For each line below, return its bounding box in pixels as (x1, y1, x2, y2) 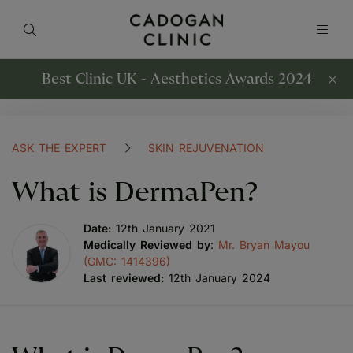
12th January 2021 (116, 221, 215, 235)
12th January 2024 (164, 271, 270, 284)
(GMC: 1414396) (84, 255, 170, 268)
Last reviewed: (84, 271, 164, 284)
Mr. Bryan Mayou (218, 238, 310, 251)
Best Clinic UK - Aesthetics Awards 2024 (41, 72, 312, 87)
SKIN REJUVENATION (148, 141, 264, 154)
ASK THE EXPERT (12, 141, 106, 154)
